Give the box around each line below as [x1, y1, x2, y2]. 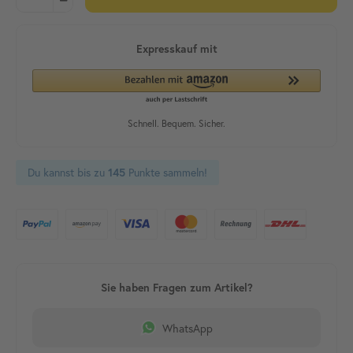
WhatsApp [162, 320, 213, 336]
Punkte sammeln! [125, 165, 207, 180]
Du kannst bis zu [28, 165, 108, 180]
